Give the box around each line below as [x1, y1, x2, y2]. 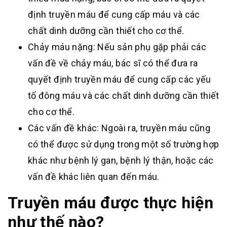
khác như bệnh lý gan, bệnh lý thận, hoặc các [28, 155, 214, 166]
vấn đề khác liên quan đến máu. [28, 171, 160, 182]
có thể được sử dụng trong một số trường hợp [28, 138, 219, 149]
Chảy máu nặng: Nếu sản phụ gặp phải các [28, 41, 207, 52]
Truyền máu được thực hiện [8, 193, 213, 212]
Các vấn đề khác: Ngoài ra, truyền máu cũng [28, 122, 211, 133]
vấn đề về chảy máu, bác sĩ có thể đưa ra [28, 57, 198, 68]
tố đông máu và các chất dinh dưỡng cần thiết [28, 90, 219, 101]
